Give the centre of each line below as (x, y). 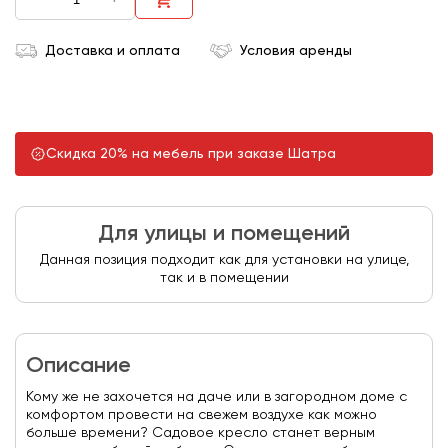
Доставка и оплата (112, 51)
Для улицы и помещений (224, 234)
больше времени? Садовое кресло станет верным (200, 433)
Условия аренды (296, 51)
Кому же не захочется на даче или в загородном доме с (216, 397)
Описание (78, 366)
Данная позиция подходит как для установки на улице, (224, 260)
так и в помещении (224, 278)
